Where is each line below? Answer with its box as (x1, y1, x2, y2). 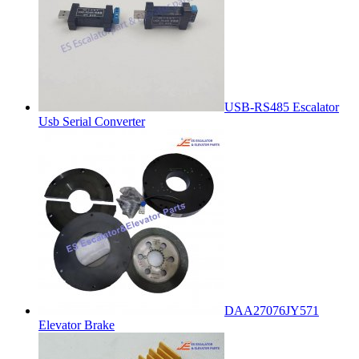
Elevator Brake (38, 317, 115, 332)
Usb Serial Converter (38, 114, 145, 128)
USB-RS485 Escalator (224, 99, 339, 114)
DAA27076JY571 (224, 303, 319, 317)
